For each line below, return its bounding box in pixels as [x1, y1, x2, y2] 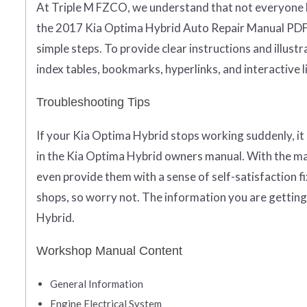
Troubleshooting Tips [36, 95, 150, 110]
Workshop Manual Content [36, 244, 182, 258]
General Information [50, 278, 143, 291]
